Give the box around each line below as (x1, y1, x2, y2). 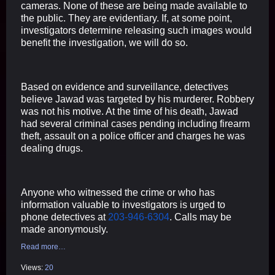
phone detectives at (21, 211, 108, 222)
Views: (21, 263, 45, 272)
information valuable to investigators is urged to (21, 199, 225, 210)
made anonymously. (21, 223, 108, 234)
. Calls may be (169, 211, 231, 222)
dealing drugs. (21, 142, 83, 153)
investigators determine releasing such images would (21, 25, 252, 36)
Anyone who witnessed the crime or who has (21, 187, 215, 198)
